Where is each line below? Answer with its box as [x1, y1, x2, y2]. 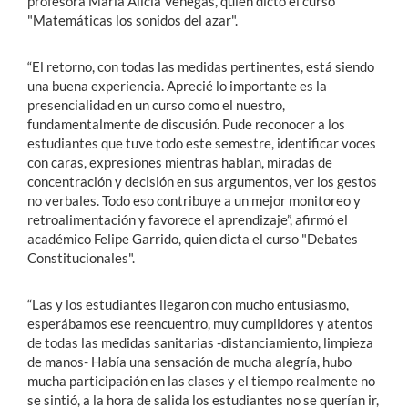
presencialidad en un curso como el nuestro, [27, 97, 285, 114]
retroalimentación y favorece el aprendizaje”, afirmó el [27, 211, 348, 229]
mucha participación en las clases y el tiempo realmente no [27, 372, 375, 390]
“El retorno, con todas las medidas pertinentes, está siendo [27, 58, 374, 76]
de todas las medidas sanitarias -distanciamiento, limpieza [27, 334, 373, 352]
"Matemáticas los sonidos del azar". [27, 12, 238, 29]
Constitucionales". [27, 250, 135, 267]
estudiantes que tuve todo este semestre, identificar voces [27, 135, 376, 152]
